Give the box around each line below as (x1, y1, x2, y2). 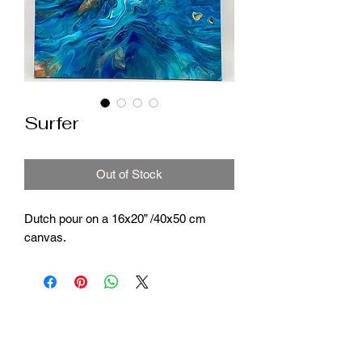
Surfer (24, 111, 79, 134)
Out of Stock (96, 166, 162, 181)
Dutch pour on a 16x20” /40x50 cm (24, 211, 206, 225)
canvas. (24, 229, 66, 244)
